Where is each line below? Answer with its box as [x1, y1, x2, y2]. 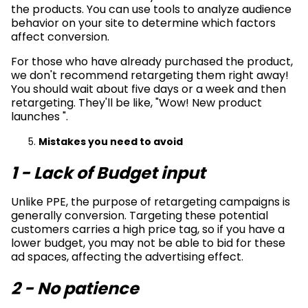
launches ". [11, 108, 68, 124]
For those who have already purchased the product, [11, 53, 293, 69]
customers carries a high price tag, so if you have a [11, 221, 285, 237]
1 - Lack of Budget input [11, 161, 206, 184]
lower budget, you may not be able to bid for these [11, 234, 285, 251]
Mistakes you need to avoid [38, 134, 183, 148]
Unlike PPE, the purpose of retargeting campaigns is [11, 193, 290, 210]
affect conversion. [11, 28, 109, 45]
